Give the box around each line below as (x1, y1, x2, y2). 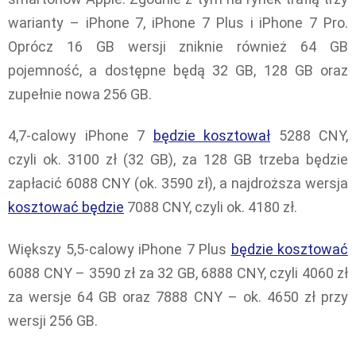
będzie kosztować (230, 240, 348, 257)
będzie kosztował (153, 127, 270, 145)
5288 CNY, (270, 127, 348, 145)
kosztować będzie (8, 199, 124, 216)
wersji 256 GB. (8, 311, 98, 329)
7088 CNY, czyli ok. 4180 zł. (124, 199, 297, 216)
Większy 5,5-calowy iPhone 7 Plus (8, 240, 231, 257)
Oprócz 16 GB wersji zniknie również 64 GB (8, 37, 348, 55)
